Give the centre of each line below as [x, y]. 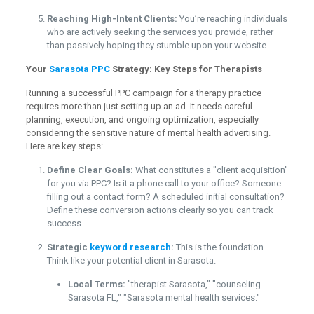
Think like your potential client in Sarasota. [131, 260]
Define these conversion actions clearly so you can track [160, 210]
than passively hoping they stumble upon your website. [157, 45]
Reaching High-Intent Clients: [112, 18]
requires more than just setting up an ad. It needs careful [139, 106]
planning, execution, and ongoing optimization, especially [142, 119]
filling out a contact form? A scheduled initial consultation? [165, 196]
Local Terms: [96, 284]
